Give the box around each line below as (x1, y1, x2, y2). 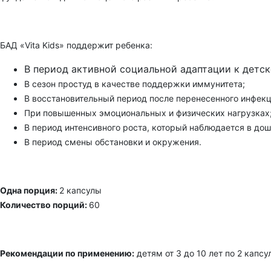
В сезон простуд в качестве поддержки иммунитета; (24, 79, 255, 90)
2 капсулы (59, 185, 102, 196)
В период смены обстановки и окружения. (24, 137, 201, 148)
